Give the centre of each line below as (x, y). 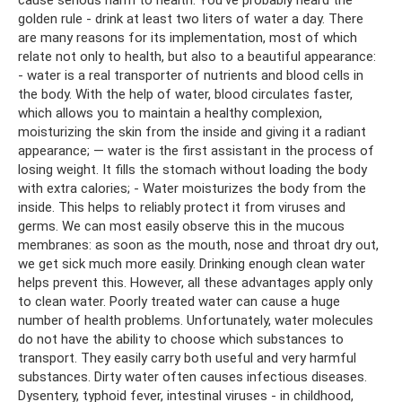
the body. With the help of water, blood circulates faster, (185, 94)
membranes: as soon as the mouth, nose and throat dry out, (198, 245)
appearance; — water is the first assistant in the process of (196, 150)
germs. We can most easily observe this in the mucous (181, 226)
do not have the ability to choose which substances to (181, 339)
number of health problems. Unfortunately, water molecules (196, 320)
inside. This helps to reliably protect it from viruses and (182, 207)
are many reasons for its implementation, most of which (188, 37)
